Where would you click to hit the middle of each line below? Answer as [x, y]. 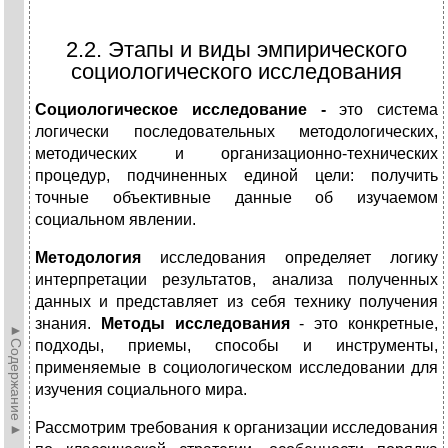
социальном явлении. [115, 220]
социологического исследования [236, 72]
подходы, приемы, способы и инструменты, [236, 346]
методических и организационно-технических [236, 154]
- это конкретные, [364, 324]
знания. [68, 324]
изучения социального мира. [141, 390]
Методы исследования [195, 324]
